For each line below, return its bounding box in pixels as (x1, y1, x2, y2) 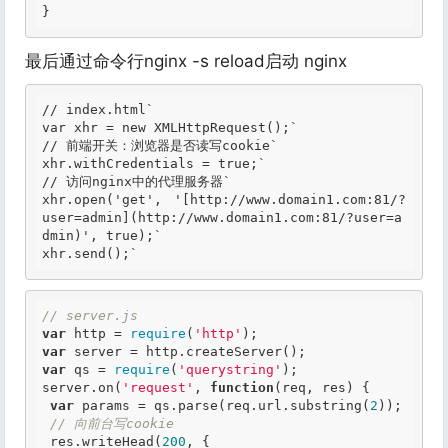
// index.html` (42, 102, 154, 117)
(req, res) (274, 380, 354, 395)
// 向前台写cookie (50, 416, 174, 431)
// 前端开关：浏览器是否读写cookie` (42, 138, 278, 153)
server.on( (42, 380, 122, 395)
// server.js (42, 308, 138, 323)
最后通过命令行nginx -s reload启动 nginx (25, 51, 347, 71)
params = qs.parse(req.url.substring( (74, 398, 370, 413)
